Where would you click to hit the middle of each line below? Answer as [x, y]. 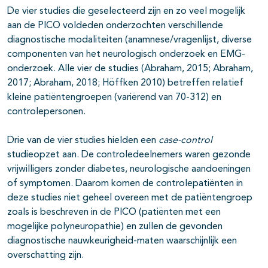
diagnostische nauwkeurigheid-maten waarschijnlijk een [122, 241]
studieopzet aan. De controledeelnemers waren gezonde [129, 155]
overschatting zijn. [45, 256]
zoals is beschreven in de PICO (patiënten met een [114, 213]
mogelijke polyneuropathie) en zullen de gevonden [115, 227]
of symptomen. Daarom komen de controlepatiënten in [125, 184]
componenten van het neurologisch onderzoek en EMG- [126, 55]
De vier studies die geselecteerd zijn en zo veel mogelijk [126, 12]
